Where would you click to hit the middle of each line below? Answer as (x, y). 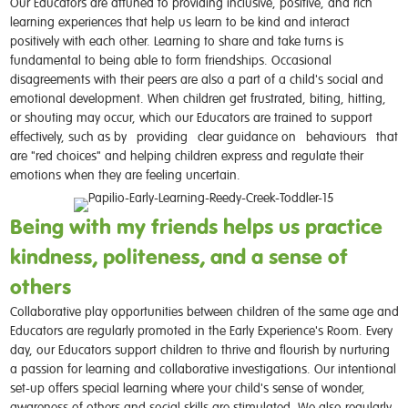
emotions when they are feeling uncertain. (130, 174)
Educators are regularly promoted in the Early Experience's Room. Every (201, 330)
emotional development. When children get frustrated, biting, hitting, (198, 98)
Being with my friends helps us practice (196, 226)
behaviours (341, 136)
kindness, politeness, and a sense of (178, 256)
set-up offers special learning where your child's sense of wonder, (187, 388)
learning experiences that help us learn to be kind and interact (179, 21)
